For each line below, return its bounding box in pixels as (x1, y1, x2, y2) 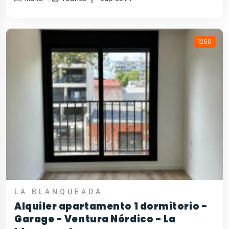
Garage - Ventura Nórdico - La (14, 213, 176, 226)
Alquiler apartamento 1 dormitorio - (14, 200, 208, 213)
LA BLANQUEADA (14, 188, 103, 196)
